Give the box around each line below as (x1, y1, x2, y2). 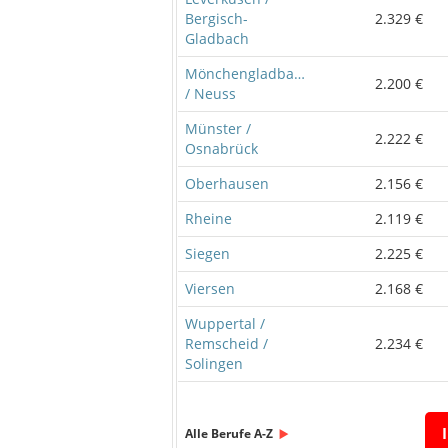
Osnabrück (185, 138, 258, 158)
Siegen (185, 243, 230, 263)
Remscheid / (185, 333, 268, 353)
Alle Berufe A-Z (185, 424, 273, 442)
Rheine (185, 208, 232, 228)
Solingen (185, 353, 243, 373)
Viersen (185, 278, 235, 298)
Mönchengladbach (185, 63, 310, 83)
